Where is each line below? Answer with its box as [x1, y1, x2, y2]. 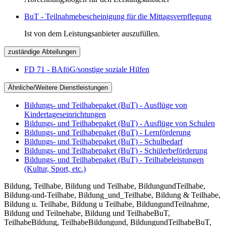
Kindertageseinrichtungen [24, 109, 106, 119]
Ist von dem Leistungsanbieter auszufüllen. [24, 29, 160, 38]
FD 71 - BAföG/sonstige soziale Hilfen [24, 65, 149, 74]
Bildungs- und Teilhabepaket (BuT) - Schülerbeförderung [24, 146, 207, 155]
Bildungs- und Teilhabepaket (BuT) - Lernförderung [24, 128, 191, 137]
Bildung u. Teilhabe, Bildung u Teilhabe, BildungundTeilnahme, [4, 199, 209, 208]
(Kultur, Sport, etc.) [24, 164, 86, 173]
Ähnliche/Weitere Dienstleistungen [8, 83, 108, 91]
